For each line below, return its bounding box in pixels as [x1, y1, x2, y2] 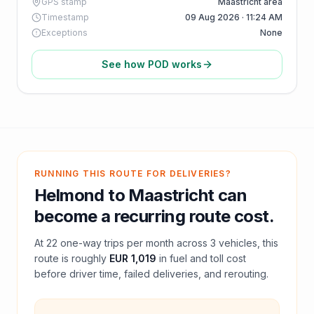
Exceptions [41, 27, 88, 38]
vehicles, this [216, 237, 278, 249]
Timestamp [41, 12, 89, 22]
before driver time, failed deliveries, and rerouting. [34, 268, 268, 280]
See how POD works [101, 58, 202, 70]
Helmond [34, 185, 104, 205]
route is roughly [34, 252, 107, 264]
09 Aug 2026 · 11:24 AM [185, 12, 282, 22]
